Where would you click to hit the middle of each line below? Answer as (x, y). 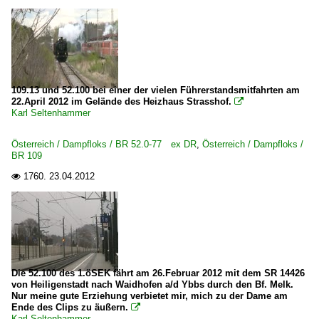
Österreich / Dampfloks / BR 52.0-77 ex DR (104, 144)
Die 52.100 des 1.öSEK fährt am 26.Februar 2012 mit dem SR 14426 (158, 273)
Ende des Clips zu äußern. (70, 307)
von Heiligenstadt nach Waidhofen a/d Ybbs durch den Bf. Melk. (152, 284)
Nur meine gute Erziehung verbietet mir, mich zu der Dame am (150, 296)
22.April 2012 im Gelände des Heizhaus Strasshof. (123, 101)
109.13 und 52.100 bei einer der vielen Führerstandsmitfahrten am (156, 90)
